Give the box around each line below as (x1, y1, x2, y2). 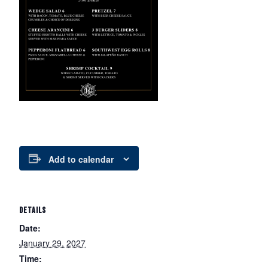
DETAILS (19, 205, 46, 216)
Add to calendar (48, 153, 114, 166)
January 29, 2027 (19, 237, 86, 249)
